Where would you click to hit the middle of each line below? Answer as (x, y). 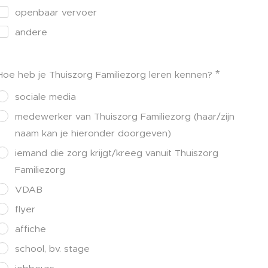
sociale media (45, 96)
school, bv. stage (52, 248)
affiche (31, 229)
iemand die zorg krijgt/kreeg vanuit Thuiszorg (117, 153)
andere (31, 32)
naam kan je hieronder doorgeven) (93, 133)
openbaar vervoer (56, 12)
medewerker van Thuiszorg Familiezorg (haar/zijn (125, 116)
